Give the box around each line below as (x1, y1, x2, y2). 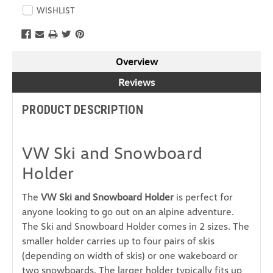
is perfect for (174, 191, 233, 204)
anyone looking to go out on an (22, 205, 158, 218)
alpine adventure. (158, 205, 234, 218)
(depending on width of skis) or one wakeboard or (22, 249, 238, 262)
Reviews (118, 76, 155, 89)
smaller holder (22, 235, 87, 247)
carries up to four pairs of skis (87, 235, 214, 247)
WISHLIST (37, 5, 75, 16)
